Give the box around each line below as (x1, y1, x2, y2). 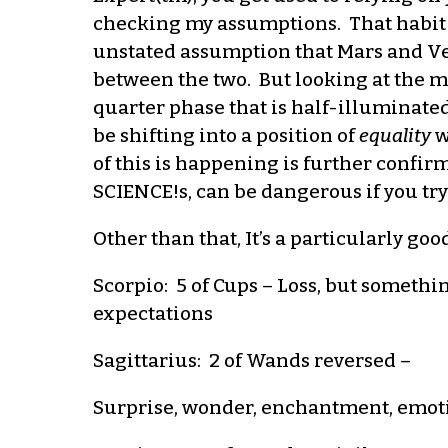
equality (358, 123, 431, 147)
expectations (92, 301, 213, 325)
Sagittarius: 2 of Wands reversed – (92, 348, 411, 372)
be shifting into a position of (92, 123, 359, 147)
